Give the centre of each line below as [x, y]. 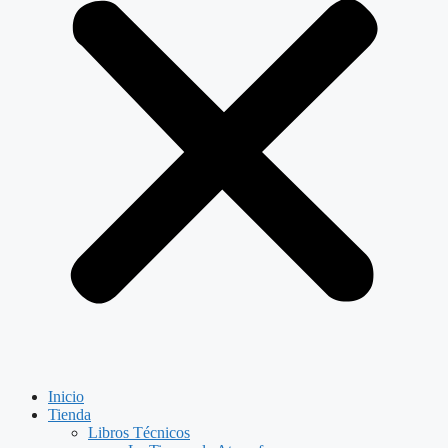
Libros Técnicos [139, 432]
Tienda [69, 414]
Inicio [66, 396]
